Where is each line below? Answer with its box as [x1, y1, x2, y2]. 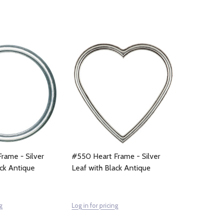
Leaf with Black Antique [72, 163, 151, 172]
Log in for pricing [72, 201, 118, 209]
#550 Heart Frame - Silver [72, 152, 160, 161]
